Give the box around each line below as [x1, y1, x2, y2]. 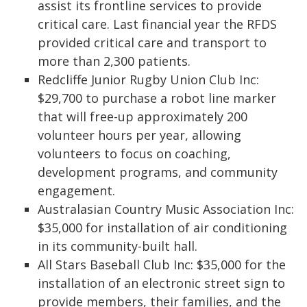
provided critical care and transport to [38, 34, 267, 51]
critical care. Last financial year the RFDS [38, 16, 277, 32]
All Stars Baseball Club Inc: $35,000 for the [38, 256, 286, 273]
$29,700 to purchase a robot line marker [38, 90, 276, 106]
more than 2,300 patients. [38, 53, 191, 69]
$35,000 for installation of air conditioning [38, 219, 287, 236]
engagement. [38, 182, 115, 199]
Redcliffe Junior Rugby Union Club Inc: [38, 71, 259, 88]
